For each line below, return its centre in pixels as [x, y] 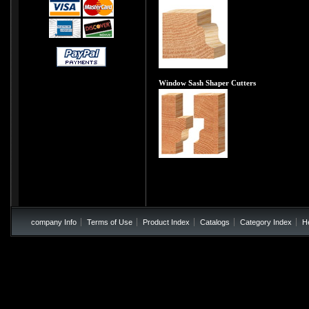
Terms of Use [110, 222]
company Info [54, 222]
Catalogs [215, 222]
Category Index [266, 222]
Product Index [166, 222]
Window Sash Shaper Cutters [207, 83]
